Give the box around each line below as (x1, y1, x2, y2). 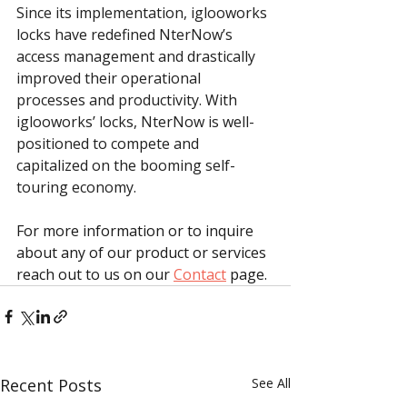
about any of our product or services (16, 243, 270, 263)
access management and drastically (16, 46, 259, 67)
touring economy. (16, 177, 136, 198)
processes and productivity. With (16, 90, 241, 111)
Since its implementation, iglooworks (16, 3, 271, 24)
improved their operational (16, 68, 204, 89)
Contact (174, 264, 226, 285)
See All (252, 374, 291, 392)
